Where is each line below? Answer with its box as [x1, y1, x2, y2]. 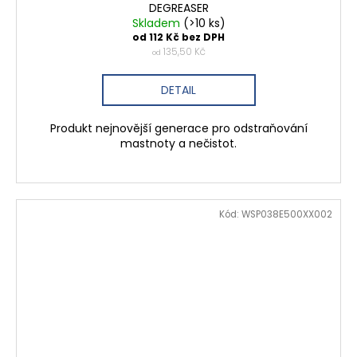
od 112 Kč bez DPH [132, 30, 225, 45]
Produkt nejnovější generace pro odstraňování [49, 120, 308, 137]
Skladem [131, 15, 183, 32]
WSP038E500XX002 [241, 208, 332, 222]
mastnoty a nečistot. [120, 135, 237, 152]
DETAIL [161, 82, 196, 99]
